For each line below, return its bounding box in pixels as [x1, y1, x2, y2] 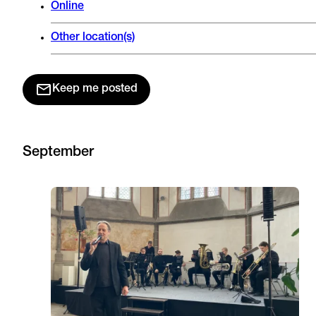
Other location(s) [51, 32, 135, 44]
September [23, 145, 94, 160]
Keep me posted [52, 83, 138, 95]
